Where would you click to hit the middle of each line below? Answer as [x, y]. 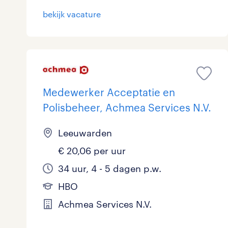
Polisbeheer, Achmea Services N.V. [127, 108]
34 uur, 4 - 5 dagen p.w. [110, 169]
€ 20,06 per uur [92, 151]
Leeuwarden [85, 133]
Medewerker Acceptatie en [109, 92]
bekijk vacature [72, 14]
